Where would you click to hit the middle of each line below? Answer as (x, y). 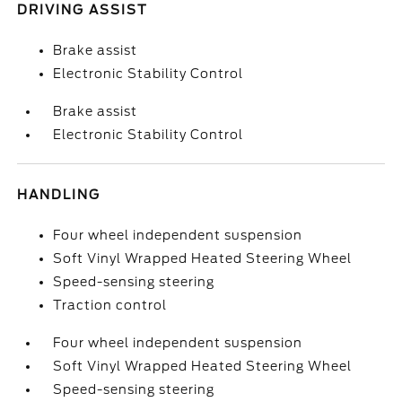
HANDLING (59, 195)
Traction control (110, 305)
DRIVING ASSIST (83, 10)
